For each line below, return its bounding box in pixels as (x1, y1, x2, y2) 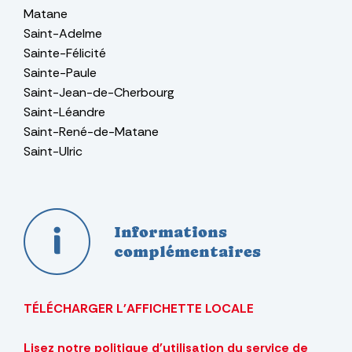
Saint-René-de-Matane (24, 123, 159, 140)
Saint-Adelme (24, 25, 102, 42)
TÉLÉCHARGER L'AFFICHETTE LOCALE (24, 300, 254, 317)
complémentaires (114, 242, 261, 261)
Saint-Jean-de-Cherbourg (24, 84, 174, 101)
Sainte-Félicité (24, 45, 106, 61)
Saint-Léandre (24, 104, 105, 120)
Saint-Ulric (24, 143, 82, 159)
